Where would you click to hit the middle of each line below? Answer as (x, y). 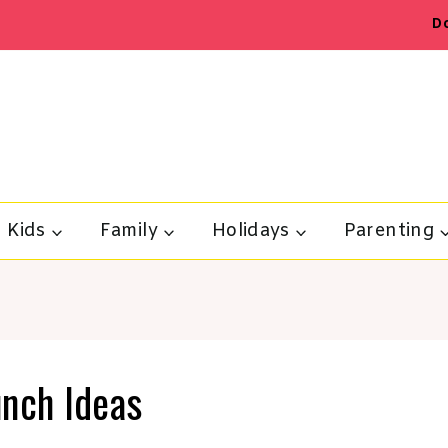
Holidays (250, 231)
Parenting (389, 231)
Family (128, 231)
